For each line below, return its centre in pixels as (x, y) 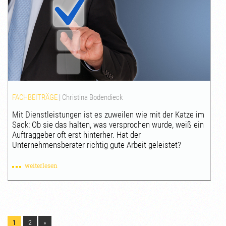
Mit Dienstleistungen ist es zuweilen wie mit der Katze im (108, 114)
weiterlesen (41, 165)
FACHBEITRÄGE (35, 97)
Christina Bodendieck (93, 97)
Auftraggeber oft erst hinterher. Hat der (77, 134)
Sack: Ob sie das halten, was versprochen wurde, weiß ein (108, 124)
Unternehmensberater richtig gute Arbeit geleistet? (97, 145)
